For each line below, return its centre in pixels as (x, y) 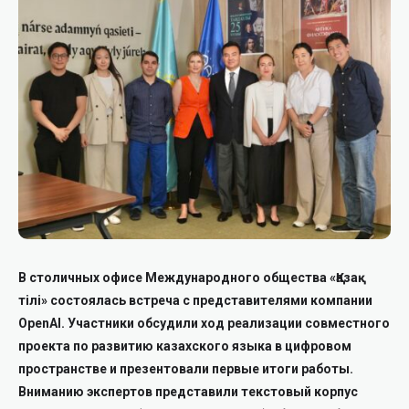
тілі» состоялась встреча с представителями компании (195, 300)
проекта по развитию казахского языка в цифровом (185, 346)
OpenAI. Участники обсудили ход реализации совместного (204, 323)
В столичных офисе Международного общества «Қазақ (192, 278)
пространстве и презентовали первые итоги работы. (186, 369)
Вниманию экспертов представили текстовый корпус (188, 392)
